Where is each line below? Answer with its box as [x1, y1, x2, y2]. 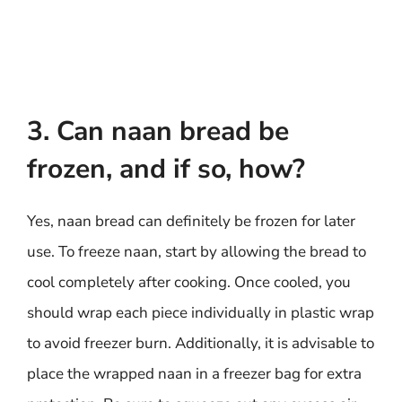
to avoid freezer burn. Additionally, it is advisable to [27, 333, 374, 354]
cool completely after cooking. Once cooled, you [27, 272, 351, 293]
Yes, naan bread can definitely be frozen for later [27, 211, 355, 232]
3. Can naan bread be [27, 113, 289, 150]
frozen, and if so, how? [27, 151, 305, 188]
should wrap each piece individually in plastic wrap [27, 302, 374, 323]
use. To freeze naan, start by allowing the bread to [27, 241, 366, 262]
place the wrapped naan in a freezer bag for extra [27, 363, 362, 384]
